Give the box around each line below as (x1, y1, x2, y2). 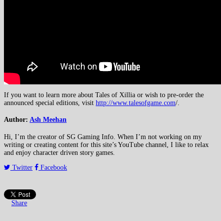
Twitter (10, 164, 33, 172)
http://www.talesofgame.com (96, 99, 176, 107)
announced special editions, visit (4, 99, 96, 107)
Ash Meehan (30, 116, 67, 124)
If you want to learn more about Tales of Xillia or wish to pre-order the (4, 91, 204, 99)
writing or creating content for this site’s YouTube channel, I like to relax (4, 141, 209, 149)
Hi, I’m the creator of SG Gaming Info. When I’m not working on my (4, 133, 202, 141)
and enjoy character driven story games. (4, 149, 115, 157)
